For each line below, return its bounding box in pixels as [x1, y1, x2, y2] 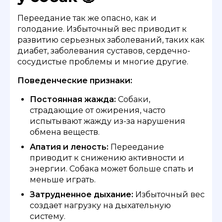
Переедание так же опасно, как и [17, 13, 157, 23]
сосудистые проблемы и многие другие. [17, 56, 188, 66]
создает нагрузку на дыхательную [30, 200, 171, 210]
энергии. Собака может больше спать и [30, 164, 194, 173]
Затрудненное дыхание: [30, 189, 133, 199]
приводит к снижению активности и [30, 153, 184, 163]
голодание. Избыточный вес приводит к [17, 24, 187, 34]
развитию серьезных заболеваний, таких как [17, 35, 205, 45]
